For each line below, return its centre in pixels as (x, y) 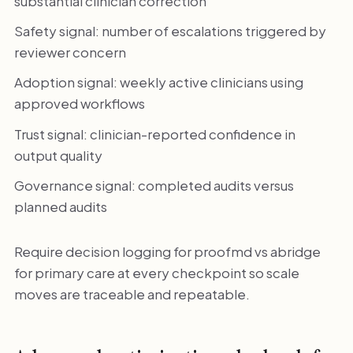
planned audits (60, 206)
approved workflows (79, 104)
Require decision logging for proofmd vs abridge (167, 251)
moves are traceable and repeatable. (132, 294)
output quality (58, 155)
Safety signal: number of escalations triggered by (170, 31)
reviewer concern (70, 52)
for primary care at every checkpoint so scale (156, 272)
